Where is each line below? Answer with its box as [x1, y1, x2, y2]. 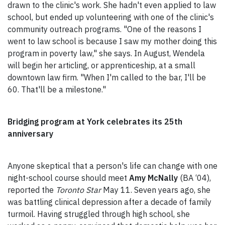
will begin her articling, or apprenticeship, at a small [8, 60, 195, 71]
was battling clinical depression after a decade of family [8, 197, 211, 207]
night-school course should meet [8, 173, 129, 183]
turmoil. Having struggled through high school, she [8, 209, 190, 219]
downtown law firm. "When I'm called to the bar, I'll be [8, 72, 206, 83]
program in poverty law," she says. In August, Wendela [8, 48, 205, 59]
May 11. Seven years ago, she [103, 185, 210, 195]
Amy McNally [129, 173, 178, 183]
